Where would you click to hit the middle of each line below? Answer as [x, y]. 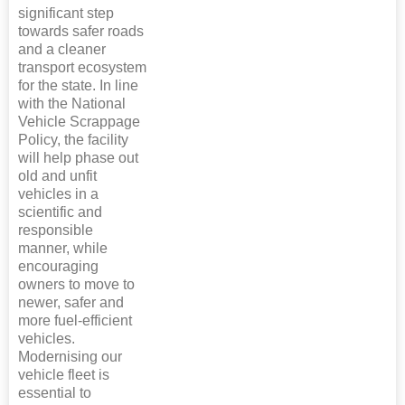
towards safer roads [81, 32]
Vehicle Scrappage [79, 122]
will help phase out [78, 158]
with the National [72, 104]
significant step [66, 14]
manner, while [63, 249]
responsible [56, 231]
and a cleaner [62, 50]
